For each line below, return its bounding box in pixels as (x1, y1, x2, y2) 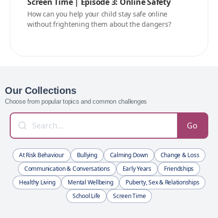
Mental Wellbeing (68, 178, 113, 187)
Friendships (163, 164, 194, 173)
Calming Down (109, 151, 148, 160)
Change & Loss (160, 151, 200, 160)
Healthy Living (18, 178, 55, 187)
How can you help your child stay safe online (27, 9, 167, 19)
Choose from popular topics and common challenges (5, 98, 147, 106)
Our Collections (5, 85, 76, 96)
